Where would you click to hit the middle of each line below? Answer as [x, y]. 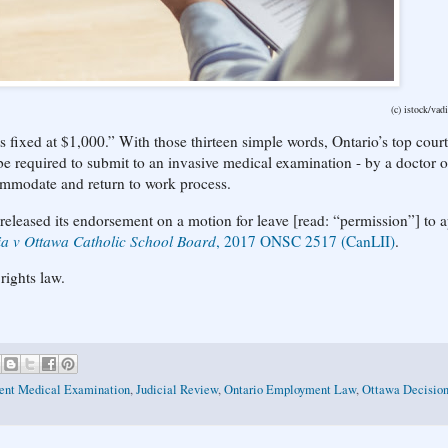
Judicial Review [177, 389]
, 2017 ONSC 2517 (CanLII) [305, 240]
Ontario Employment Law [290, 389]
